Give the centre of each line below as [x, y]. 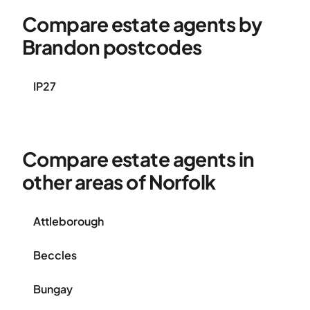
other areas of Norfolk [119, 182]
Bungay [53, 289]
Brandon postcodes [112, 47]
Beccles [55, 255]
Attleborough [69, 221]
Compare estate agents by [142, 24]
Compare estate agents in [138, 159]
